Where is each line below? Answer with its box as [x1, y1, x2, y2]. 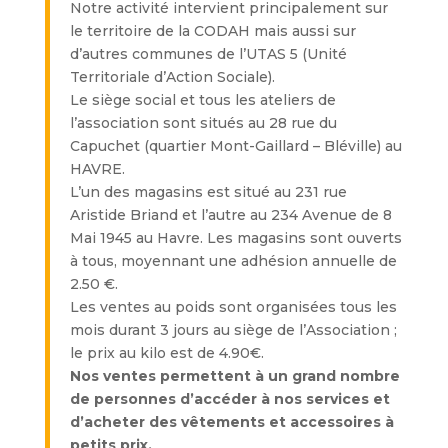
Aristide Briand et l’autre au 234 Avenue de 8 [69, 206, 392, 224]
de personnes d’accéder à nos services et [69, 390, 390, 408]
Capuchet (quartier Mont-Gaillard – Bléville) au [69, 137, 402, 155]
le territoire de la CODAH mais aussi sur [69, 22, 356, 40]
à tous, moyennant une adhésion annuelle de [69, 252, 397, 270]
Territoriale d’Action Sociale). [69, 68, 275, 86]
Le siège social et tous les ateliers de [69, 91, 336, 109]
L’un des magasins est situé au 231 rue [69, 183, 347, 201]
